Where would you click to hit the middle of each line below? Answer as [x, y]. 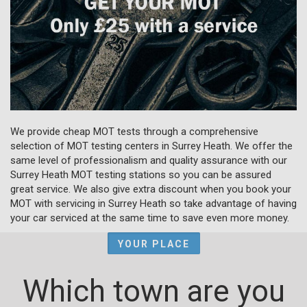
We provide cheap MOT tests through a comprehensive [134, 131]
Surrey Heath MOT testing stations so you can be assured [141, 174]
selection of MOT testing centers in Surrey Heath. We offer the [151, 146]
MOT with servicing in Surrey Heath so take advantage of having [153, 203]
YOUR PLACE [153, 244]
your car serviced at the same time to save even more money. [150, 218]
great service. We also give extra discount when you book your [151, 189]
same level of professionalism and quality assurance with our [149, 160]
